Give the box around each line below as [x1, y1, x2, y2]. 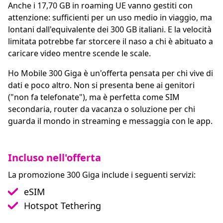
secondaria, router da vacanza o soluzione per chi [8, 104, 195, 114]
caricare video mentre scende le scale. [8, 48, 151, 59]
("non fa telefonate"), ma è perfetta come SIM [8, 92, 180, 103]
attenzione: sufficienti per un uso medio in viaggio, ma [8, 12, 212, 23]
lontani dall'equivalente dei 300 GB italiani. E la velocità [8, 24, 212, 35]
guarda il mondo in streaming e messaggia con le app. [8, 115, 213, 126]
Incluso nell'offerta [8, 151, 101, 164]
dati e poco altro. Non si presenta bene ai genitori [8, 80, 195, 91]
